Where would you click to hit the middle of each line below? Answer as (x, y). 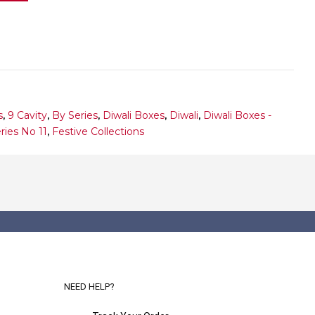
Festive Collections (98, 131)
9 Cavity (27, 115)
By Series (75, 115)
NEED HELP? (89, 286)
